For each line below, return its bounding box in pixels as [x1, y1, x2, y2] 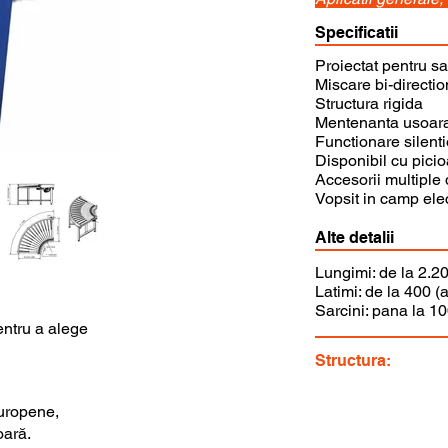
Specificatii [315, 23, 398, 42]
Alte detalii [315, 228, 394, 247]
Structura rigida [315, 94, 423, 113]
